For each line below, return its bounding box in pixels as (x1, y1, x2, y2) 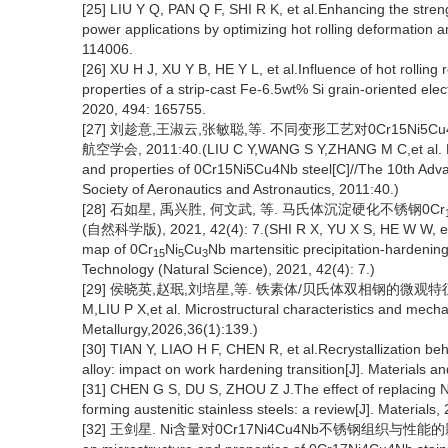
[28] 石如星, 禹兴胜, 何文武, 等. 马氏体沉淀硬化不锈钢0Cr (82, 201, 445, 218)
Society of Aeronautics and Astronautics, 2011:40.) (82, 181, 399, 198)
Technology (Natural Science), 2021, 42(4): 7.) (82, 261, 375, 278)
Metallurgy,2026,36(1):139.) (82, 321, 258, 338)
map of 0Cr (82, 241, 153, 258)
